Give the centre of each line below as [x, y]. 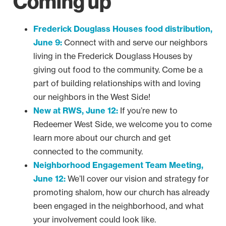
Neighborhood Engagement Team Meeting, [118, 165]
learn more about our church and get [102, 138]
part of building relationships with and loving [117, 83]
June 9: [48, 42]
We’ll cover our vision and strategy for [137, 179]
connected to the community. [88, 151]
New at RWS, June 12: [76, 110]
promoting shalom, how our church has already [121, 192]
